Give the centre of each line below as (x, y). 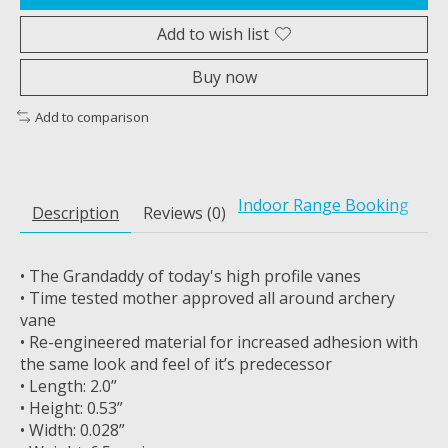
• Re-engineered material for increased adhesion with (219, 342)
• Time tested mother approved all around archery (207, 298)
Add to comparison (91, 116)
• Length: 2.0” (68, 386)
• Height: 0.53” (71, 408)
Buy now (224, 76)
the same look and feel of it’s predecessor (176, 364)
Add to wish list (213, 33)
